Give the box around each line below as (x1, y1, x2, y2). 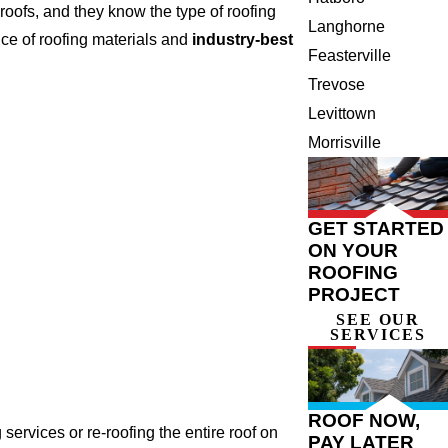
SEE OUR (336, 311, 421, 329)
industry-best (192, 30, 293, 48)
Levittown (308, 105, 377, 123)
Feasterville (308, 47, 392, 65)
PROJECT (308, 284, 401, 306)
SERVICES (330, 326, 427, 344)
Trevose (308, 76, 366, 94)
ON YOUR (308, 240, 399, 262)
